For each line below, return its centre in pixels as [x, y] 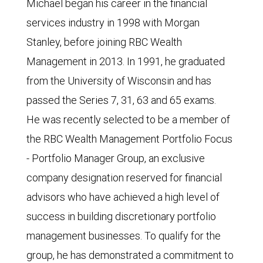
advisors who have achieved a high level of [123, 197]
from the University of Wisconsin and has [119, 81]
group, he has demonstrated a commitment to [130, 255]
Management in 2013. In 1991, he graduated [126, 61]
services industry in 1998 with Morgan [113, 23]
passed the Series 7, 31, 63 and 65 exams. [121, 100]
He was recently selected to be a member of [128, 119]
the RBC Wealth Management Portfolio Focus [129, 139]
